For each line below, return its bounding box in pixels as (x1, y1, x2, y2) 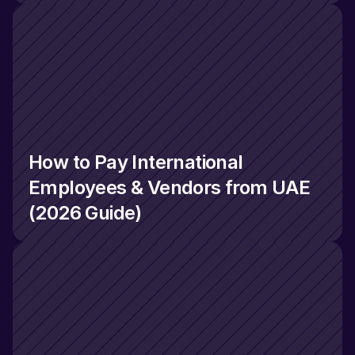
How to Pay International (29, 151, 243, 174)
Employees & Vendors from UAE (29, 176, 311, 200)
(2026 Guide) (29, 201, 142, 225)
